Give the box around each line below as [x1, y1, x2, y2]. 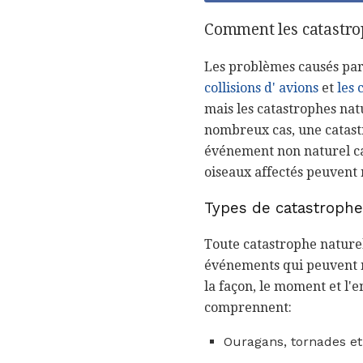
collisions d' [204, 79, 275, 96]
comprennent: [204, 300, 292, 316]
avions [279, 79, 318, 96]
